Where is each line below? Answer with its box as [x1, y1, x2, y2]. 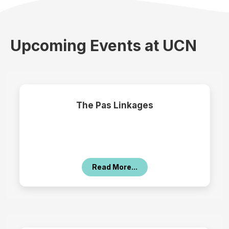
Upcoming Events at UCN [10, 36, 197, 55]
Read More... [91, 163, 138, 172]
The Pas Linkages [76, 100, 153, 111]
